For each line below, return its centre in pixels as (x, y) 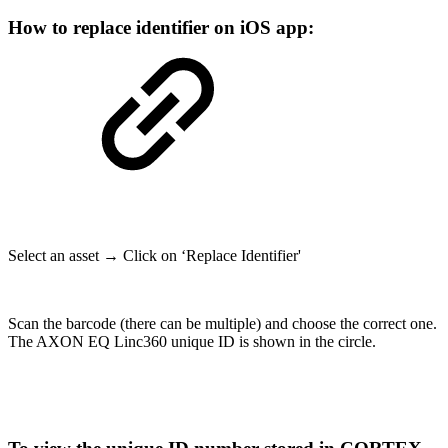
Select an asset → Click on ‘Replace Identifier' (154, 256)
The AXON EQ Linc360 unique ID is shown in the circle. (192, 342)
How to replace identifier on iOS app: (161, 28)
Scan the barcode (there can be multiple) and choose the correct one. (222, 324)
